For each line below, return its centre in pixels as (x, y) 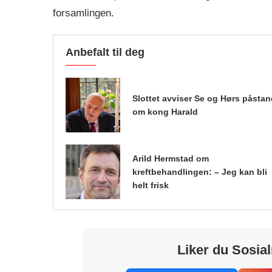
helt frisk (151, 185)
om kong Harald (165, 111)
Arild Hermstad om (171, 158)
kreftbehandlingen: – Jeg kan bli (200, 172)
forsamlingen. (83, 13)
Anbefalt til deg (105, 52)
